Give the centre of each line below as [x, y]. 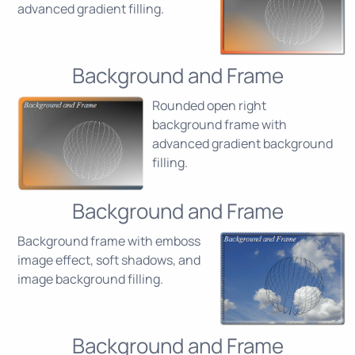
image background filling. [90, 279]
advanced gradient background [242, 143]
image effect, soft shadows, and [109, 260]
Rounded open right [209, 105]
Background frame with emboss [109, 241]
